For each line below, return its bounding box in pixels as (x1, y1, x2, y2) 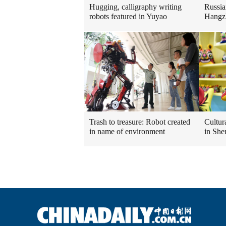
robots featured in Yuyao (89, 12, 167, 21)
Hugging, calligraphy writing (89, 3, 182, 11)
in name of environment (89, 127, 165, 136)
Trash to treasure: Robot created (89, 118, 190, 126)
